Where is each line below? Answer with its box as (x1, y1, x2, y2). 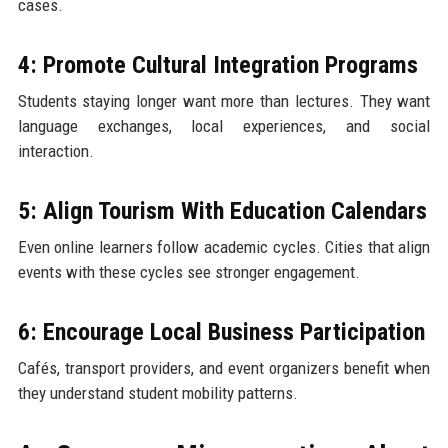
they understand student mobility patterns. (17, 383, 298, 404)
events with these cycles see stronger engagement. (17, 262, 360, 283)
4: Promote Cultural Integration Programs (17, 51, 418, 80)
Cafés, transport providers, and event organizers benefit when (17, 358, 431, 379)
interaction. (17, 141, 94, 162)
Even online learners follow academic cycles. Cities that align (17, 237, 431, 258)
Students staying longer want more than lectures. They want (17, 91, 431, 112)
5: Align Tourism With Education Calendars (17, 197, 427, 226)
